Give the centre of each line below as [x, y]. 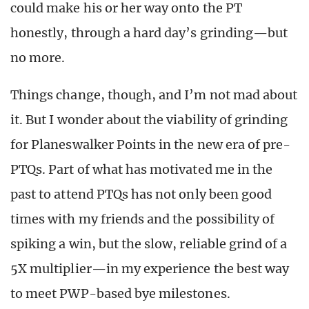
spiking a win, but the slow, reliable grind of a [149, 244]
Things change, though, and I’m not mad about [154, 95]
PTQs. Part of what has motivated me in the [142, 170]
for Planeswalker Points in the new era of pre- [151, 145]
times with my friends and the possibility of [143, 219]
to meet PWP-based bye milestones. [120, 294]
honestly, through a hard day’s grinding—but [149, 33]
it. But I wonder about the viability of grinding [149, 120]
